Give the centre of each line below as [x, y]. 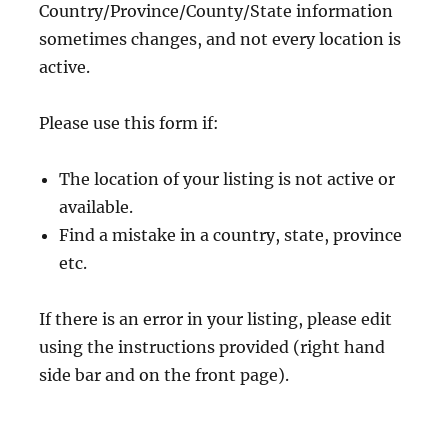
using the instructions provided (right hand [212, 347]
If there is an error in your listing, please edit [216, 319]
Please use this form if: [129, 123]
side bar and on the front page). [166, 375]
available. [98, 207]
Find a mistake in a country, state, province [231, 235]
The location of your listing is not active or [227, 179]
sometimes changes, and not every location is [220, 39]
